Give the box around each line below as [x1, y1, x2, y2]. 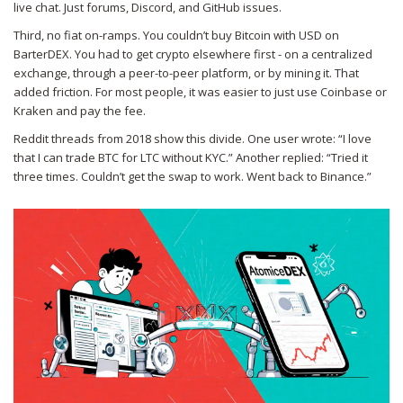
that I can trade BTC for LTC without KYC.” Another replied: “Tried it [13, 149, 368, 166]
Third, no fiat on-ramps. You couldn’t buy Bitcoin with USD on [13, 27, 339, 44]
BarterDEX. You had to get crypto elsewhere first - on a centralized [13, 46, 372, 63]
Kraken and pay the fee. [13, 103, 146, 120]
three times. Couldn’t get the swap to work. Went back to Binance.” [13, 168, 372, 185]
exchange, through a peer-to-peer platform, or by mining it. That [13, 65, 359, 82]
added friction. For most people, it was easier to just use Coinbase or [13, 84, 387, 101]
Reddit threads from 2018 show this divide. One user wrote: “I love [13, 130, 372, 148]
